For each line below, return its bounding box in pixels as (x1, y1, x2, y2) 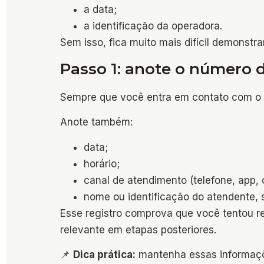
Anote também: (60, 116, 133, 128)
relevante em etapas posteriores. (60, 223, 216, 236)
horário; (84, 157, 120, 170)
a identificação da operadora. (84, 19, 222, 32)
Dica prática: (73, 249, 136, 261)
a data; (84, 3, 117, 15)
